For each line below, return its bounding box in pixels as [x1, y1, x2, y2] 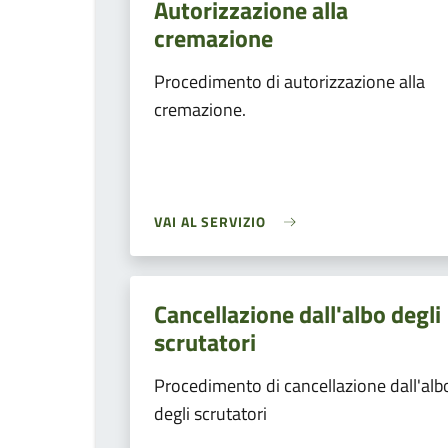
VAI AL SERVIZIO [154, 211, 266, 232]
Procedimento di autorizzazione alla [154, 68, 425, 95]
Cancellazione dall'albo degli [154, 296, 441, 332]
